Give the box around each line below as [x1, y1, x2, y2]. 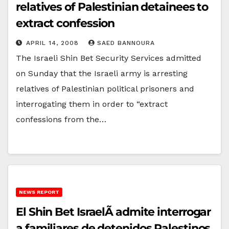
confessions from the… [16, 114, 106, 124]
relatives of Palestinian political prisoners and [16, 83, 194, 94]
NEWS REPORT [19, 189, 59, 195]
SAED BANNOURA [97, 39, 155, 47]
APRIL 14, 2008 [26, 39, 81, 47]
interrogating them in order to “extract [16, 99, 168, 109]
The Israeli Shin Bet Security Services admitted [16, 53, 201, 63]
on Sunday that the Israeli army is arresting [16, 68, 188, 78]
